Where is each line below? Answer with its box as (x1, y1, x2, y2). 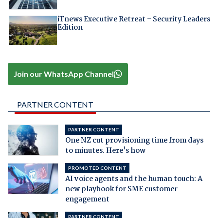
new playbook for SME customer (65, 183, 178, 196)
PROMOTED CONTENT (68, 165, 127, 171)
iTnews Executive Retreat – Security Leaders (57, 13, 210, 25)
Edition (57, 21, 83, 34)
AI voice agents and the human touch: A (65, 173, 202, 185)
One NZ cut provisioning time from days (65, 135, 203, 147)
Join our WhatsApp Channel (14, 69, 114, 79)
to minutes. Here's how (65, 145, 145, 157)
